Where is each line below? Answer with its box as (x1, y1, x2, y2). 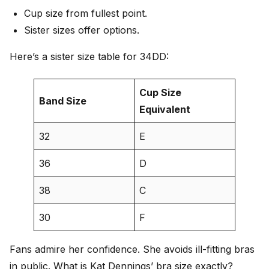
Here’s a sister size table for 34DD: (10, 50, 169, 63)
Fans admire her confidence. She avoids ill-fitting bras (10, 243, 255, 255)
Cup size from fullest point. (24, 7, 147, 20)
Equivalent (139, 103, 190, 115)
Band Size (39, 94, 86, 107)
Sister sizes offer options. (24, 24, 139, 37)
